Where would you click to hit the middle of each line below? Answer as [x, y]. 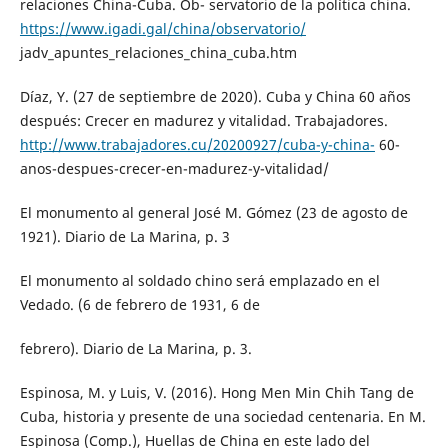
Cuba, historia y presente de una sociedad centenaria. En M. [222, 417]
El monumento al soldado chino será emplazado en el [199, 281]
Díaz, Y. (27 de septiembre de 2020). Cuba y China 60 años [215, 97]
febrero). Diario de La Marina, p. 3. [135, 349]
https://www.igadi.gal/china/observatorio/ [162, 29]
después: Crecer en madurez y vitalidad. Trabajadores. [203, 121]
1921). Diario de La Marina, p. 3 [124, 237]
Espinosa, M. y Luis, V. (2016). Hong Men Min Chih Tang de [216, 393]
